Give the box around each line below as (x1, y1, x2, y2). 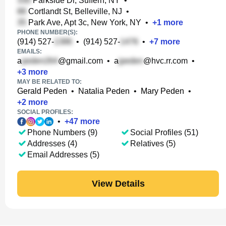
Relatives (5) (130, 139, 176, 148)
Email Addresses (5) (27, 150, 99, 159)
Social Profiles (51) (130, 128, 198, 137)
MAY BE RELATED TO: (17, 78, 82, 85)
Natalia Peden (78, 87, 130, 95)
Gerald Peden (17, 87, 67, 95)
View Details (91, 178, 145, 189)
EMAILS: (17, 48, 42, 55)
